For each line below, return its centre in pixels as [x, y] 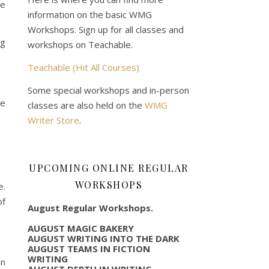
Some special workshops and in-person [108, 90]
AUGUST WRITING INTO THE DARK [104, 238]
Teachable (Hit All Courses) [83, 67]
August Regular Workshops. [90, 207]
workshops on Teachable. [80, 44]
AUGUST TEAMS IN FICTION [89, 248]
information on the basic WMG [90, 14]
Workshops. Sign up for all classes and [106, 29]
